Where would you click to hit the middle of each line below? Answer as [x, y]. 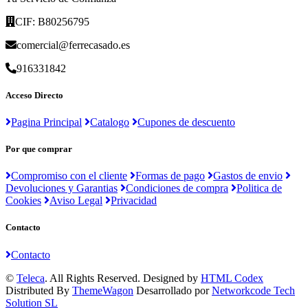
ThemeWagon [103, 290]
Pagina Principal [46, 122]
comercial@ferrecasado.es [73, 45]
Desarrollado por [173, 290]
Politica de [259, 188]
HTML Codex [232, 278]
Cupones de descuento [186, 122]
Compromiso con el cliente [69, 176]
